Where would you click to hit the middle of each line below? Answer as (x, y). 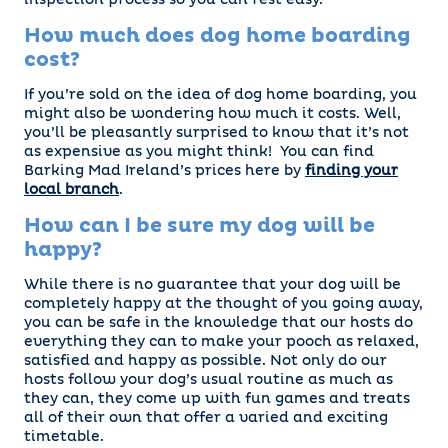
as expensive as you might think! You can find (199, 152)
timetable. (64, 437)
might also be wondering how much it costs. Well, (212, 114)
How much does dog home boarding (217, 36)
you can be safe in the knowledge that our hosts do (218, 323)
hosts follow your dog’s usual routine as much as (208, 380)
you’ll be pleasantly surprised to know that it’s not (216, 133)
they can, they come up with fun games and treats (217, 399)
